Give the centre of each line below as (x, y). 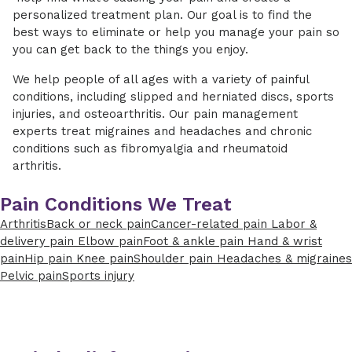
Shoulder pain (175, 259)
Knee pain (105, 259)
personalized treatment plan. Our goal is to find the (162, 15)
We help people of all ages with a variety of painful (161, 80)
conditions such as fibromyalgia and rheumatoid (150, 149)
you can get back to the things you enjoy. (134, 50)
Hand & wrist (285, 242)
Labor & (294, 224)
